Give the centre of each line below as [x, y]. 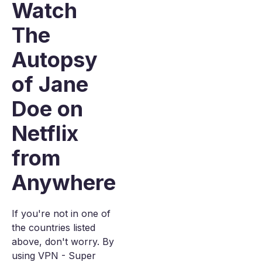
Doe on [47, 109]
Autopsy [55, 60]
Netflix [45, 133]
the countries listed [54, 227]
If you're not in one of [61, 213]
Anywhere [64, 182]
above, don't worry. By [63, 242]
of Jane [50, 84]
